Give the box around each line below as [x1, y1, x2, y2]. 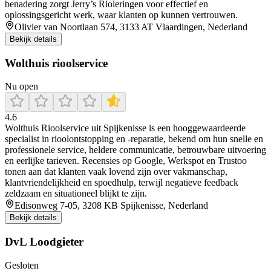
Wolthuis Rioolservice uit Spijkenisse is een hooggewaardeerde [5, 123, 246, 134]
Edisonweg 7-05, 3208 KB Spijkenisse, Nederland [15, 200, 208, 211]
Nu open [5, 81, 38, 92]
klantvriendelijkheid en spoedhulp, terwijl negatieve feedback [5, 177, 238, 188]
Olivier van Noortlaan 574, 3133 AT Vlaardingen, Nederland [15, 21, 247, 32]
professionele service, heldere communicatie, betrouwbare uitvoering [5, 145, 266, 155]
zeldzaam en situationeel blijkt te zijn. [5, 188, 147, 199]
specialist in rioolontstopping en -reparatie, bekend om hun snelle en [5, 134, 263, 145]
